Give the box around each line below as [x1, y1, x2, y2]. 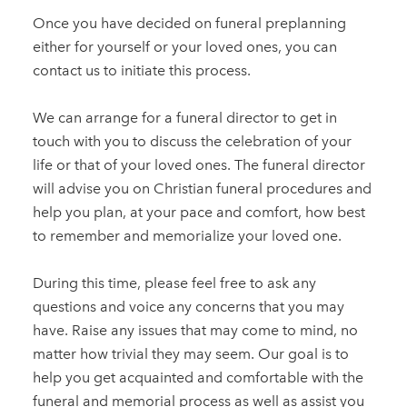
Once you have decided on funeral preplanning [32, 15, 346, 32]
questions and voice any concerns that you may [32, 298, 344, 315]
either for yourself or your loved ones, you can [32, 38, 337, 55]
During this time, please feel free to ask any [32, 274, 316, 292]
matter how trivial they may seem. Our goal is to [32, 345, 349, 362]
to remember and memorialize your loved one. [32, 227, 342, 244]
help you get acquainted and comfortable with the [32, 369, 363, 386]
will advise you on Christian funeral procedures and [32, 180, 372, 197]
